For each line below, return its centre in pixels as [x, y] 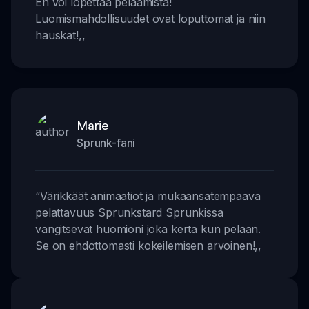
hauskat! [57, 35]
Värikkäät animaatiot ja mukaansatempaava [150, 196]
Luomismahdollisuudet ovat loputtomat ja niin [150, 18]
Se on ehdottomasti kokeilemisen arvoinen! [145, 245]
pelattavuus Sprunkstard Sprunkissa [129, 212]
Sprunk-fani [106, 142]
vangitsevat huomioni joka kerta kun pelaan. [148, 229]
